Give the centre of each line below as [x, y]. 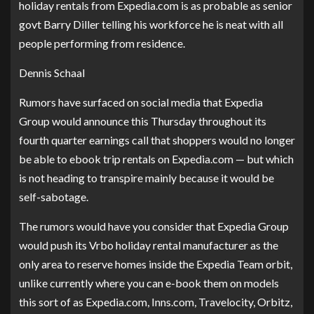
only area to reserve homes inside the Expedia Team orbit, [156, 264]
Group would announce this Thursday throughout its [143, 121]
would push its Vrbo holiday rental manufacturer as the [149, 245]
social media [171, 102]
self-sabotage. [54, 197]
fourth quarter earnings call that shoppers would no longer [157, 140]
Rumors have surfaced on [80, 102]
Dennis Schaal [52, 73]
